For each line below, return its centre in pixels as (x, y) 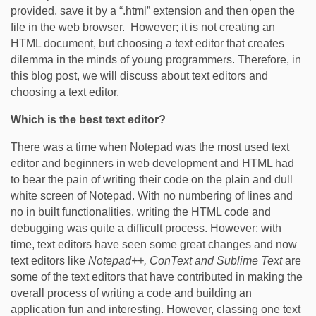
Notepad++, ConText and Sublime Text (185, 261)
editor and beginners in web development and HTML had (152, 163)
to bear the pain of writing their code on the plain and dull (152, 180)
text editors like (49, 261)
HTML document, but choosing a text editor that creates (147, 43)
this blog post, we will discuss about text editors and (139, 76)
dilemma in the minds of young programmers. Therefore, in (156, 60)
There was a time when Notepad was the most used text (150, 147)
